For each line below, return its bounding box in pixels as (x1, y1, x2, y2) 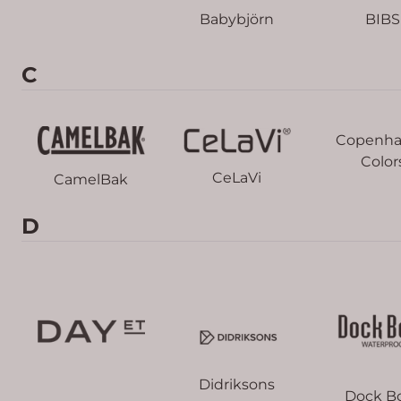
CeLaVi (212, 169, 261, 187)
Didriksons (199, 375, 275, 393)
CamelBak (54, 171, 128, 189)
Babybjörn (200, 10, 274, 28)
